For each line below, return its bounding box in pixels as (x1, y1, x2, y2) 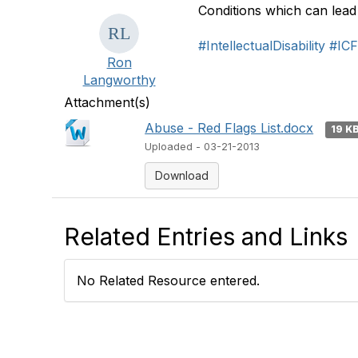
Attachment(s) (64, 94, 150, 110)
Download (155, 169, 209, 182)
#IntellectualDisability (198, 38, 326, 54)
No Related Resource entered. (77, 272, 260, 288)
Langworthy (82, 72, 156, 88)
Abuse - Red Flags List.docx (145, 120, 314, 136)
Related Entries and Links (64, 222, 348, 251)
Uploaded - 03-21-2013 (145, 141, 261, 153)
